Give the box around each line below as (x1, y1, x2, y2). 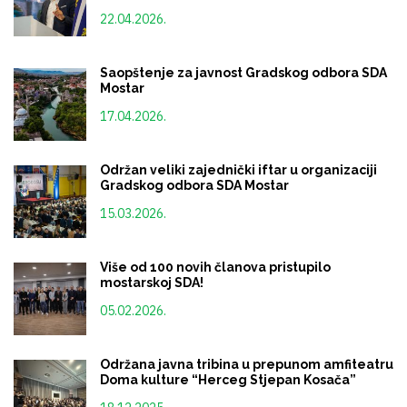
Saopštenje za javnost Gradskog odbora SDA (100, 65, 387, 80)
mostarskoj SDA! (100, 274, 203, 290)
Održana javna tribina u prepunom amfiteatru (100, 356, 393, 372)
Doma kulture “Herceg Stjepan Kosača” (100, 372, 356, 387)
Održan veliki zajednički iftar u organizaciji (100, 162, 377, 177)
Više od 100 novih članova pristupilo (100, 259, 331, 274)
